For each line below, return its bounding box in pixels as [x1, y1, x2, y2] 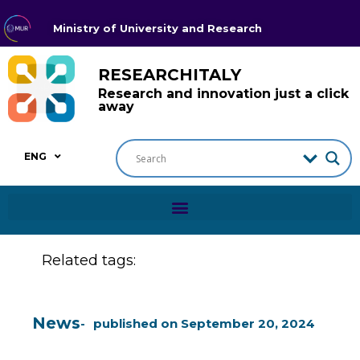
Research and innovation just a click [98, 85, 349, 101]
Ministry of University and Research [53, 22, 262, 35]
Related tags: [41, 252, 136, 270]
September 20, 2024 [181, 316, 315, 332]
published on [93, 316, 178, 332]
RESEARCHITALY [98, 64, 241, 84]
